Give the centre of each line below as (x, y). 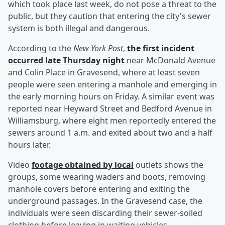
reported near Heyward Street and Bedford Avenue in (110, 109)
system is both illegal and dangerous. (79, 28)
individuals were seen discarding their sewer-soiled (105, 213)
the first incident (161, 48)
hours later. (29, 145)
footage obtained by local (83, 165)
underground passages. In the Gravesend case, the (105, 201)
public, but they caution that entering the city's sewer (109, 16)
